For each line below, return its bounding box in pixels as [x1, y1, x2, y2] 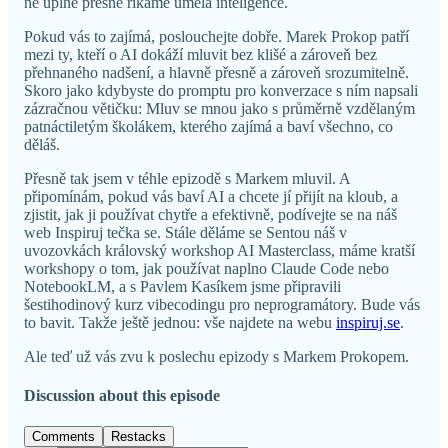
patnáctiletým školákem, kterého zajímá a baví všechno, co [24, 117, 393, 135]
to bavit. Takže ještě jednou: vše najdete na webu [24, 313, 336, 331]
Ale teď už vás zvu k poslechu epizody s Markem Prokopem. [24, 347, 409, 365]
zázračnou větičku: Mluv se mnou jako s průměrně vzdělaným [24, 99, 415, 117]
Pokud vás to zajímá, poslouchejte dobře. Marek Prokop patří [24, 27, 409, 45]
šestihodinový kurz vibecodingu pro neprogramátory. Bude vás [24, 295, 420, 313]
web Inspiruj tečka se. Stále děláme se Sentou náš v [24, 223, 347, 241]
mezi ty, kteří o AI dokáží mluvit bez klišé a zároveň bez [24, 45, 377, 63]
